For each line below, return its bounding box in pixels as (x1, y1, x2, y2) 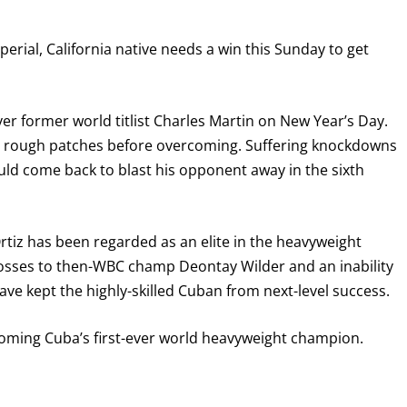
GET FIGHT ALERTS (4, 233, 210, 275)
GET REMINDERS (50, 360, 184, 377)
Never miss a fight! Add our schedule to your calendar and (4, 284, 402, 304)
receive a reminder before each (4, 306, 222, 326)
